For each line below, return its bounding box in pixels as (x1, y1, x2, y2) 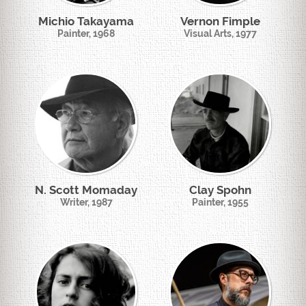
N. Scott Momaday (35, 183, 137, 197)
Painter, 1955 (191, 197, 249, 208)
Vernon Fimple (180, 14, 260, 28)
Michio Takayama (38, 14, 134, 28)
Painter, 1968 (57, 28, 115, 39)
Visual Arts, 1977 (183, 28, 257, 39)
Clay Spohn (189, 183, 251, 197)
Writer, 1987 (59, 197, 113, 208)
